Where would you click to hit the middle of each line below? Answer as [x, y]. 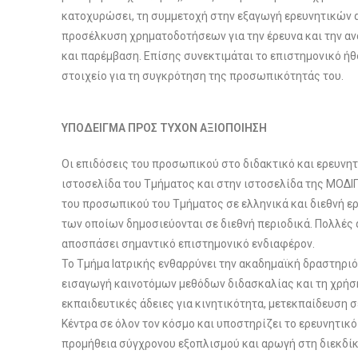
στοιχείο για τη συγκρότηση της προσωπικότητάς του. [203, 76]
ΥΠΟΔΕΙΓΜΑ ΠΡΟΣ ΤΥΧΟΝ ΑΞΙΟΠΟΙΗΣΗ [165, 127]
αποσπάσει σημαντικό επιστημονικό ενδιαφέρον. [189, 243]
